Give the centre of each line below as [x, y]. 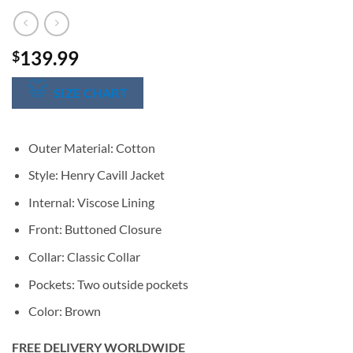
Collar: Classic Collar [84, 256]
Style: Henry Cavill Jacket [96, 175]
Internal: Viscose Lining [91, 202]
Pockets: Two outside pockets [108, 284]
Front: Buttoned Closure [95, 229]
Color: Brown [64, 311]
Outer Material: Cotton [91, 147]
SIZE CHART [91, 93]
